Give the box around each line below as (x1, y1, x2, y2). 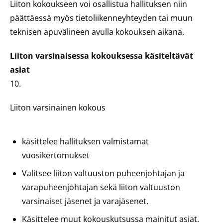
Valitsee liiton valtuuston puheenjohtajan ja (22, 168, 185, 179)
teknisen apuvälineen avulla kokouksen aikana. (10, 26, 184, 37)
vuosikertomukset (22, 150, 90, 161)
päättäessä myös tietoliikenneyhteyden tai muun (10, 12, 193, 23)
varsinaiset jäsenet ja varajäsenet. (22, 196, 148, 207)
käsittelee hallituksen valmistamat (22, 136, 149, 147)
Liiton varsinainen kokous (10, 102, 106, 113)
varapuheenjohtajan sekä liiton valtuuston (22, 182, 180, 193)
